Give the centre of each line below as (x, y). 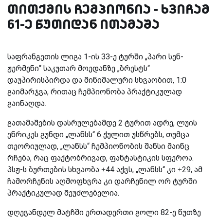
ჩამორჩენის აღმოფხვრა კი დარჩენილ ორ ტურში (102, 181)
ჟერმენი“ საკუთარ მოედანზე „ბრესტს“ (79, 68)
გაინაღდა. (27, 103)
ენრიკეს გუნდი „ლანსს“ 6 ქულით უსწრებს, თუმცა (98, 134)
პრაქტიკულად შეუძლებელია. (63, 193)
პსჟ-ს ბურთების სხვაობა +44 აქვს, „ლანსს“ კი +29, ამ (105, 169)
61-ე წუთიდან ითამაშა (83, 24)
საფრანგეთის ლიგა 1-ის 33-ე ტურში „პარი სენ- (95, 56)
